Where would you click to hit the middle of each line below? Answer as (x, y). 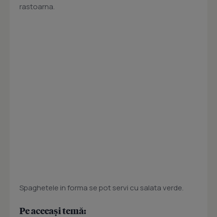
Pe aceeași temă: (53, 210)
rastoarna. (37, 7)
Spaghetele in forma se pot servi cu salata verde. (101, 188)
